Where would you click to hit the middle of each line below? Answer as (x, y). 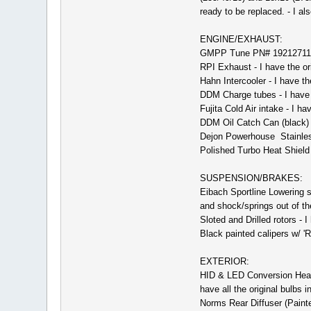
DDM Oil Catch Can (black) (254, 122)
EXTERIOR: (224, 261)
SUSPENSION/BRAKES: (251, 178)
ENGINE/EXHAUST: (241, 39)
